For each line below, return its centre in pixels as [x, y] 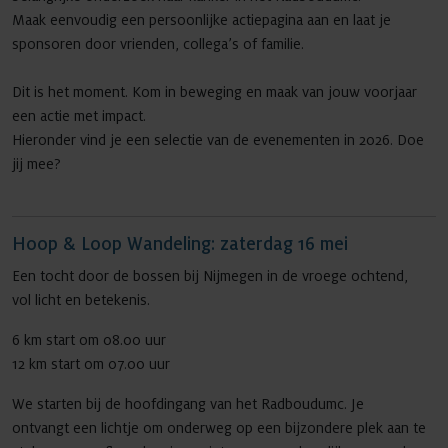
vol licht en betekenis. [81, 300]
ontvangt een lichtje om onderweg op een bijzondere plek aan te [219, 428]
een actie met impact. [79, 116]
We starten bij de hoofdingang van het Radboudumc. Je [188, 404]
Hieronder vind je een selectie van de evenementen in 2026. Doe [218, 140]
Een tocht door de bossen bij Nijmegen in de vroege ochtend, [210, 276]
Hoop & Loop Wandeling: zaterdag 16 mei [180, 244]
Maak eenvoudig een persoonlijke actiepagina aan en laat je [201, 20]
